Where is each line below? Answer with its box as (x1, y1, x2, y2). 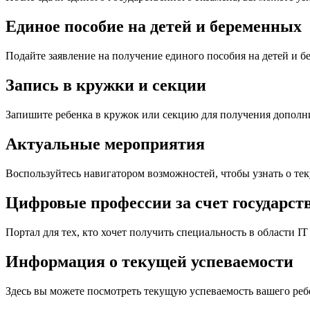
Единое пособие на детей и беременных (6, 17, 302, 36)
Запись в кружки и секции (6, 76, 206, 95)
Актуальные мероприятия (6, 135, 205, 153)
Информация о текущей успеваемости (6, 252, 293, 271)
